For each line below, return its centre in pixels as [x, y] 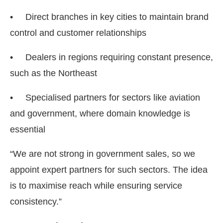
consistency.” [36, 201]
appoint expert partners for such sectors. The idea [109, 169]
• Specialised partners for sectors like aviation [105, 97]
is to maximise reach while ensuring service [96, 185]
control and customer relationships [78, 33]
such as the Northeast [54, 73]
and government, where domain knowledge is [100, 113]
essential [28, 129]
